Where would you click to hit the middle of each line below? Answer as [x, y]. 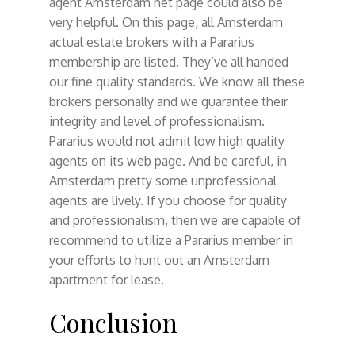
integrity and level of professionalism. [157, 121]
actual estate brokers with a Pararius [151, 42]
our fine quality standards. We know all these [177, 81]
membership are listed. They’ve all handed [168, 61]
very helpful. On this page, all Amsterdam [166, 22]
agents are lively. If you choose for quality [168, 200]
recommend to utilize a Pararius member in [171, 240]
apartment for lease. [106, 279]
